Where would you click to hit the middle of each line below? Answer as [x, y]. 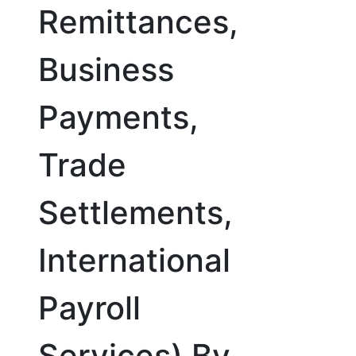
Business [106, 70]
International [134, 260]
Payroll [89, 308]
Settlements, [135, 213]
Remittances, [138, 22]
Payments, [118, 117]
